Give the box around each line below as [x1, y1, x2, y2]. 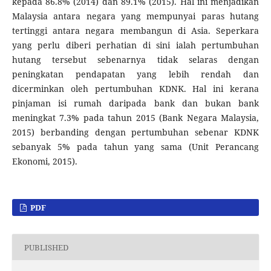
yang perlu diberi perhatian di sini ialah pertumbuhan [11, 39, 260, 51]
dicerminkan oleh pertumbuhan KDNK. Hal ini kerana [11, 83, 260, 95]
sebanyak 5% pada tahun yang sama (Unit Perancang [11, 141, 260, 153]
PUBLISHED [24, 241, 68, 253]
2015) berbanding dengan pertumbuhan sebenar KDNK [11, 126, 260, 139]
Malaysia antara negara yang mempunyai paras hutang [11, 10, 260, 22]
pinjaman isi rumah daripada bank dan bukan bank [11, 97, 260, 109]
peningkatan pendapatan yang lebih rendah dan [11, 68, 260, 80]
